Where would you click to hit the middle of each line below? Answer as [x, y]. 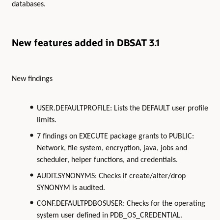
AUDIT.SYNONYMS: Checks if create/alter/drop [111, 176]
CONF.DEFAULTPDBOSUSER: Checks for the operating [121, 204]
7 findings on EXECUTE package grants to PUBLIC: [115, 136]
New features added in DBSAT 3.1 [86, 42]
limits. [46, 120]
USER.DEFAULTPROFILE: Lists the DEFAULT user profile [122, 108]
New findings [32, 79]
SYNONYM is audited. [71, 188]
